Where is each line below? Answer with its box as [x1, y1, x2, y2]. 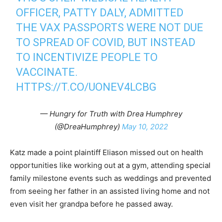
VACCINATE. [16, 66, 78, 79]
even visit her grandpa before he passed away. [10, 199, 173, 209]
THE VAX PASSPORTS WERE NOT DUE [16, 21, 204, 34]
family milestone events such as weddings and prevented [10, 173, 211, 183]
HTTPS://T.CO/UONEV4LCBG [16, 81, 157, 94]
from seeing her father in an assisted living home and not [10, 186, 210, 196]
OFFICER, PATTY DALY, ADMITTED [16, 6, 184, 19]
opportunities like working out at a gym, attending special [10, 161, 211, 170]
